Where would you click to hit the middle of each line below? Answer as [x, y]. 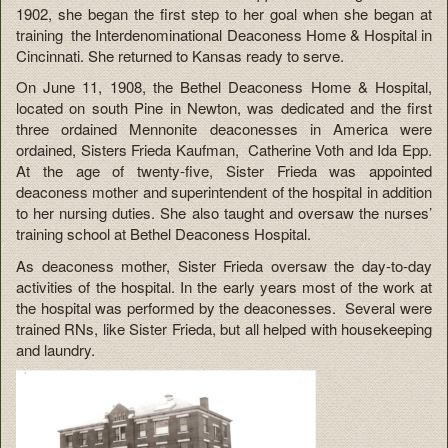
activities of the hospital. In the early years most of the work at [224, 286]
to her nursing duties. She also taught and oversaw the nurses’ [224, 213]
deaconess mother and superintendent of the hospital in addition [224, 192]
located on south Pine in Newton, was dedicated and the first [224, 108]
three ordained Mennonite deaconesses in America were [224, 129]
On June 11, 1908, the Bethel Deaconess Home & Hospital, [224, 87]
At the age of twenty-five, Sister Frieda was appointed [224, 171]
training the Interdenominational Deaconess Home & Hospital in [224, 34]
